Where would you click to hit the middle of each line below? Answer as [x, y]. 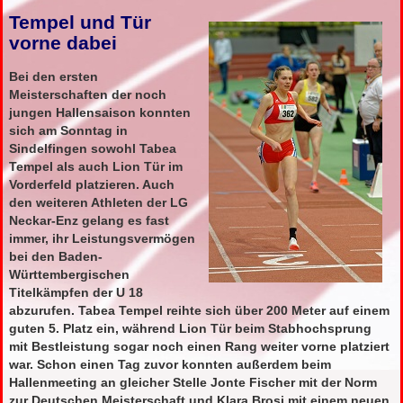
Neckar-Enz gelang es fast [90, 221]
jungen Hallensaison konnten [100, 113]
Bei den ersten [54, 77]
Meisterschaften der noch [88, 95]
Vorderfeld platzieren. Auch [92, 185]
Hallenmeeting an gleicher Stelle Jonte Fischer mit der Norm [193, 383]
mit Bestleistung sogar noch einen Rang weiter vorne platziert [200, 347]
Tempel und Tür [81, 23]
